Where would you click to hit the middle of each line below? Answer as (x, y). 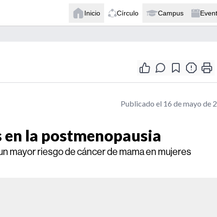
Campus (171, 13)
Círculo (128, 13)
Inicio (92, 13)
